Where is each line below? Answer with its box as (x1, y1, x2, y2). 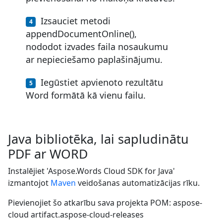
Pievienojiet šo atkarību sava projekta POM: (8, 197, 173, 208)
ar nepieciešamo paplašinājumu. (26, 53, 163, 65)
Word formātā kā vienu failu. (26, 89, 146, 101)
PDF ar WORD (8, 145, 88, 162)
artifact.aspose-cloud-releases (31, 209, 144, 220)
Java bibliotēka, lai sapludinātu (8, 130, 189, 147)
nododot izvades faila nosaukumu (26, 40, 168, 53)
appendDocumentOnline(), (26, 27, 137, 40)
